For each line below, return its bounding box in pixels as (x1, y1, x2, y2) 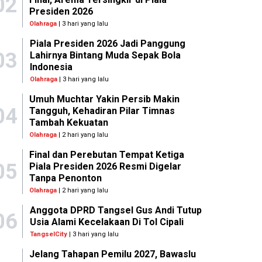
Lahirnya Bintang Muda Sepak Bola (29, 50, 181, 61)
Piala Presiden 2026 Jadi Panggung (29, 38, 185, 50)
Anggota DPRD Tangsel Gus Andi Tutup (29, 205, 202, 216)
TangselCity (29, 230, 67, 239)
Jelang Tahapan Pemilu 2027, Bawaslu (29, 249, 196, 260)
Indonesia (29, 61, 73, 73)
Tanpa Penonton (29, 173, 102, 184)
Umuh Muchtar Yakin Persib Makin (29, 94, 180, 105)
